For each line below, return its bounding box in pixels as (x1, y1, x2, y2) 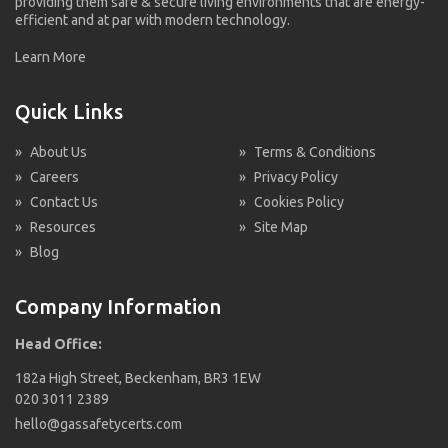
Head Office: (15, 335, 102, 352)
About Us (30, 143, 87, 160)
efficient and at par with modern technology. (15, 11, 290, 28)
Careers (30, 168, 79, 185)
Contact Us (30, 193, 98, 210)
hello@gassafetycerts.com (15, 415, 182, 432)
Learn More (15, 48, 86, 65)
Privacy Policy (254, 168, 338, 185)
